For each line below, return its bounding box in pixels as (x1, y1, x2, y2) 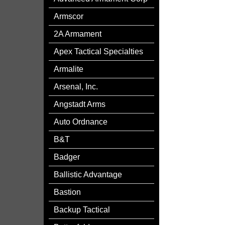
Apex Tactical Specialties (54, 47, 143, 56)
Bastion (54, 188, 81, 196)
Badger (54, 153, 80, 161)
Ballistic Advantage (54, 170, 122, 179)
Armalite (54, 65, 83, 73)
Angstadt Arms (54, 100, 105, 108)
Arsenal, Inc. (54, 82, 98, 91)
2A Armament (54, 30, 101, 38)
